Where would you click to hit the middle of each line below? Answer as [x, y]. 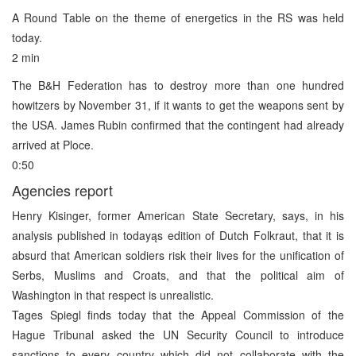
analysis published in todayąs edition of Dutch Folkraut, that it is [178, 235]
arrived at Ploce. [53, 144]
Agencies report [62, 190]
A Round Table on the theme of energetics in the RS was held [178, 17]
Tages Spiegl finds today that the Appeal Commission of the [178, 314]
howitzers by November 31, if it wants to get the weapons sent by [178, 104]
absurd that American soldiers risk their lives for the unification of [178, 255]
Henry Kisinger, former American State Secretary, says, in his [178, 215]
